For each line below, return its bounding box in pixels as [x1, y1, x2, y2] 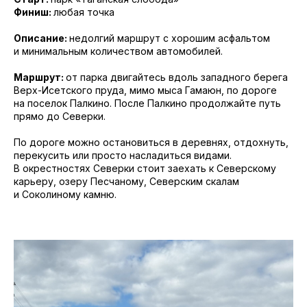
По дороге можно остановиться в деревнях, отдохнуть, [14, 136, 288, 148]
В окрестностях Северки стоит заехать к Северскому [14, 162, 276, 174]
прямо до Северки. [14, 110, 106, 122]
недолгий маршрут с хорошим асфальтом [69, 32, 270, 44]
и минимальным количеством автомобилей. [14, 45, 223, 57]
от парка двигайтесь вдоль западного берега [66, 71, 288, 83]
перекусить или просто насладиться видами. [14, 149, 232, 161]
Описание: [14, 32, 69, 44]
